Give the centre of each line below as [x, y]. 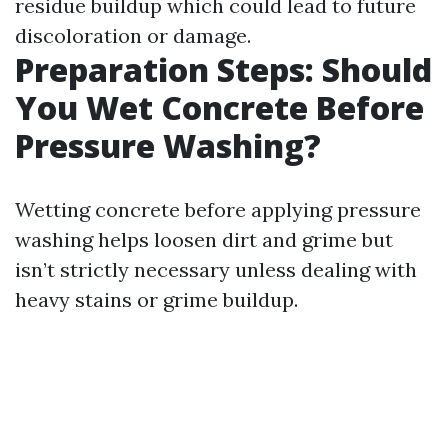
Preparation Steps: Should [223, 69]
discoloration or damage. [133, 35]
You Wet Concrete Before [219, 107]
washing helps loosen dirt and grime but [204, 239]
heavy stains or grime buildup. [156, 299]
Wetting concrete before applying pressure [218, 209]
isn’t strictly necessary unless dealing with [216, 269]
